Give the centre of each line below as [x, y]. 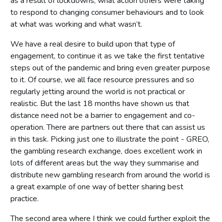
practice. [25, 198]
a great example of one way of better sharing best [97, 187]
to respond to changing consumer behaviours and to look [107, 12]
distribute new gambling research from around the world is [110, 175]
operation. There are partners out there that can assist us [108, 127]
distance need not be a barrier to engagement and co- [103, 115]
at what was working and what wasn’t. [76, 24]
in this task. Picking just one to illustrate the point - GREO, [110, 139]
